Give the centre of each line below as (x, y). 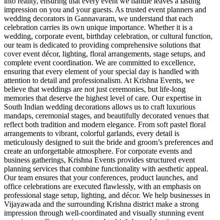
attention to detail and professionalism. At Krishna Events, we (99, 80)
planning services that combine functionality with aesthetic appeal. (106, 168)
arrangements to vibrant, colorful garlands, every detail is (92, 133)
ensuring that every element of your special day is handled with (101, 71)
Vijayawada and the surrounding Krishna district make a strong (101, 204)
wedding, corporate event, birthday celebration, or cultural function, (108, 36)
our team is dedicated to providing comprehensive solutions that (102, 45)
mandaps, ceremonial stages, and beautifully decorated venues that (106, 115)
